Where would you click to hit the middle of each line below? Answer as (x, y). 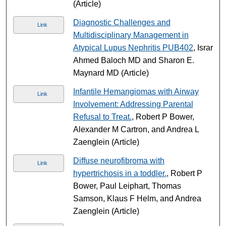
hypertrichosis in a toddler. (120, 173)
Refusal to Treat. (102, 117)
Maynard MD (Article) (111, 73)
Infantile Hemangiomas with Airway (136, 91)
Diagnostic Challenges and (122, 22)
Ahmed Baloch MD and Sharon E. (133, 60)
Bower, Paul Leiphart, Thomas (127, 186)
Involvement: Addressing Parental (133, 104)
